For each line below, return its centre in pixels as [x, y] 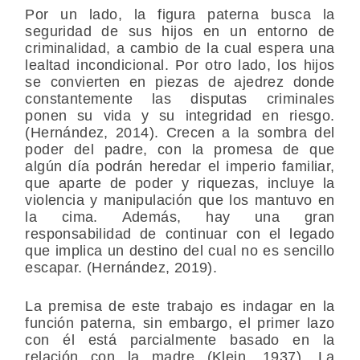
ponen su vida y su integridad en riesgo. [180, 116]
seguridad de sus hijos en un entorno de [180, 32]
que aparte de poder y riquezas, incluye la [180, 184]
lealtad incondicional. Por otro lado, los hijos [180, 65]
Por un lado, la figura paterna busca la [180, 15]
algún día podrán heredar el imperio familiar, [180, 167]
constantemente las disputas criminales [180, 99]
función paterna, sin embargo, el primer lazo [180, 323]
